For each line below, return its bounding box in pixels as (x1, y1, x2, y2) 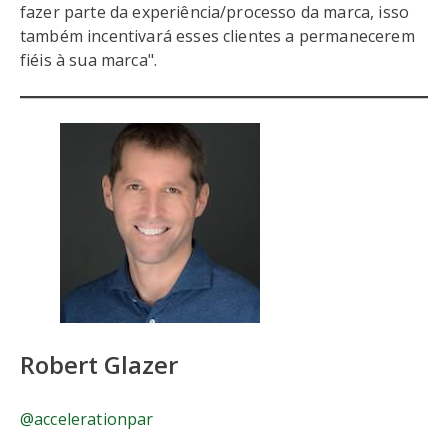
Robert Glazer (20, 348, 178, 381)
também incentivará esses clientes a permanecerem (20, 25, 415, 47)
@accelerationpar (20, 408, 154, 430)
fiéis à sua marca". (20, 49, 162, 71)
